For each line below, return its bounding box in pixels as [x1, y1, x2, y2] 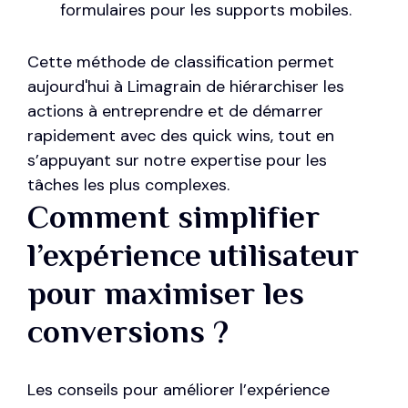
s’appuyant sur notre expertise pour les [27, 148, 327, 171]
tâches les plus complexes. [27, 173, 229, 196]
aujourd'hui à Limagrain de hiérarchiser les [27, 75, 344, 97]
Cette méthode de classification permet [27, 50, 334, 73]
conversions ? [27, 312, 229, 350]
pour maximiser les [27, 274, 304, 311]
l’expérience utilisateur [27, 236, 359, 273]
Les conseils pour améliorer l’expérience [27, 378, 330, 401]
